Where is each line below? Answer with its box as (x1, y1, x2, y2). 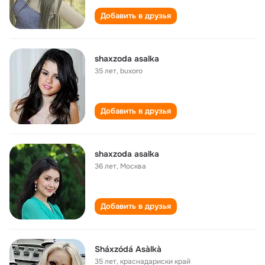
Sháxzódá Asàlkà (95, 244, 161, 254)
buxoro (120, 66, 143, 76)
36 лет (95, 161, 117, 171)
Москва (120, 161, 146, 171)
